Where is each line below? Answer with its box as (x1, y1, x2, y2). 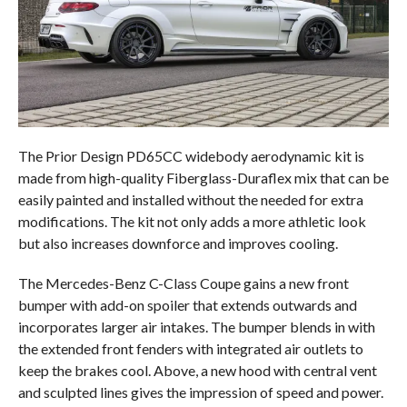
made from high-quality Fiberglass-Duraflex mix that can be (17, 168, 389, 186)
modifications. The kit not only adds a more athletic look (17, 212, 366, 230)
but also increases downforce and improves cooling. (17, 233, 338, 252)
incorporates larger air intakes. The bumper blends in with (17, 317, 375, 335)
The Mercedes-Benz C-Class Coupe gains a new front (17, 273, 349, 292)
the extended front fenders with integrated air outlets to (17, 339, 363, 357)
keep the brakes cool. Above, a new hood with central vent (17, 361, 377, 379)
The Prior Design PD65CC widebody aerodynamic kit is (17, 146, 364, 164)
